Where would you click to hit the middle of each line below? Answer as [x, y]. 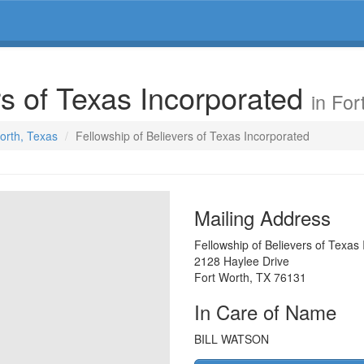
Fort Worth [222, 277]
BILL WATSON [232, 339]
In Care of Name [265, 312]
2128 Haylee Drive [242, 261]
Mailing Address [262, 217]
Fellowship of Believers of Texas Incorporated [193, 136]
